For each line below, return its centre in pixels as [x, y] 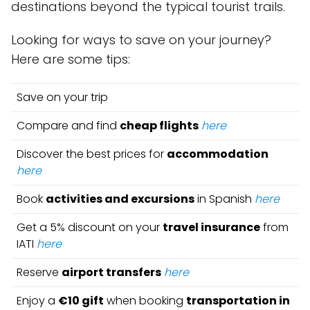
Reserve [39, 272]
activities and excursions [120, 199]
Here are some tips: [71, 59]
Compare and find [68, 126]
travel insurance [211, 227]
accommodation [218, 154]
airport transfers [111, 272]
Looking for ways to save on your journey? [141, 40]
